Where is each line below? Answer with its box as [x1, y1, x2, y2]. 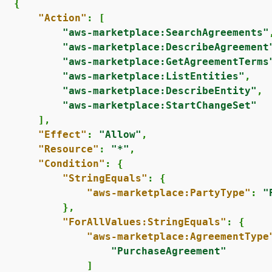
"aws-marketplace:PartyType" [86, 187, 251, 199]
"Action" [38, 12, 87, 24]
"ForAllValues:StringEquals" [62, 216, 226, 228]
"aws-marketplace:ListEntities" [62, 70, 245, 82]
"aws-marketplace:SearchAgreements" [62, 27, 269, 38]
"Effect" [38, 129, 87, 140]
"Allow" [98, 129, 141, 140]
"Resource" [38, 143, 99, 155]
